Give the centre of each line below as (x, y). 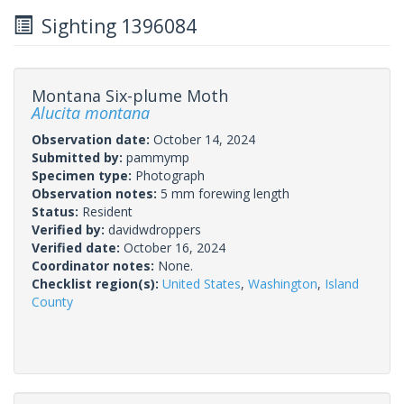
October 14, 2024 (204, 139)
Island (342, 283)
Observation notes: (96, 193)
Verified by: (70, 229)
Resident (107, 211)
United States (202, 283)
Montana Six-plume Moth (130, 95)
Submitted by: (79, 157)
